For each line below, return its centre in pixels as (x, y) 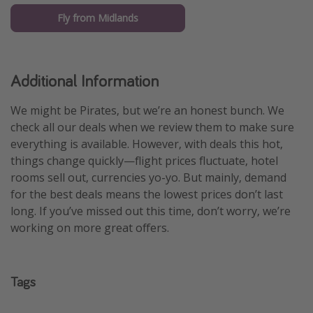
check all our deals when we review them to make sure (152, 127)
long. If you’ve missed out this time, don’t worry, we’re (151, 211)
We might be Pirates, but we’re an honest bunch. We (147, 110)
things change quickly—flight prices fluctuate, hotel (144, 160)
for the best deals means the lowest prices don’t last (147, 194)
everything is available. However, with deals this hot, (147, 144)
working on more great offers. (90, 227)
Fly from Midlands (98, 17)
